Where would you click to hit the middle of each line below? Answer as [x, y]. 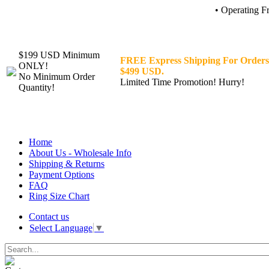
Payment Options [62, 174]
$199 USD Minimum [59, 55]
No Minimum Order [57, 77]
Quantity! [37, 87]
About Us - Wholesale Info [80, 153]
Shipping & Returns [67, 164]
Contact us [49, 216]
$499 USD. [142, 71]
